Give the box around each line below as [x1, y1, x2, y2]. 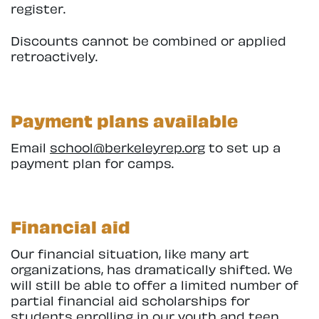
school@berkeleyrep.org [50, 137, 205, 155]
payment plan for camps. [11, 152, 174, 171]
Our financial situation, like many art [11, 244, 249, 262]
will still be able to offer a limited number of [11, 275, 298, 293]
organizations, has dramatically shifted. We [11, 259, 293, 278]
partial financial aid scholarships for [11, 291, 250, 309]
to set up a [205, 137, 281, 155]
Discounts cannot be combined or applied [11, 30, 286, 48]
